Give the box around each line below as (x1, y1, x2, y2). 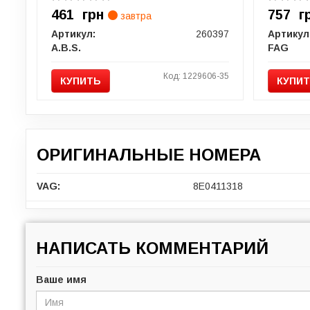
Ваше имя (36, 273, 86, 285)
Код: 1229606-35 (163, 71, 229, 81)
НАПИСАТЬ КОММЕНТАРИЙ (36, 238, 268, 257)
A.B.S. (51, 42, 81, 53)
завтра (117, 10, 152, 21)
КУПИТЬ (60, 75, 101, 86)
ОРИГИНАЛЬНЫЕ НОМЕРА (37, 145, 261, 164)
